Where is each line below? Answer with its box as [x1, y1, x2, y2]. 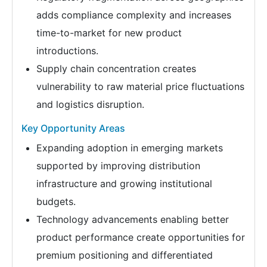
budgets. [36, 195, 76, 208]
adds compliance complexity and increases [36, 9, 231, 21]
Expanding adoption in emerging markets [36, 142, 223, 154]
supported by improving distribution [36, 160, 200, 172]
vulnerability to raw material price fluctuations [36, 80, 244, 93]
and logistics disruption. [36, 98, 144, 111]
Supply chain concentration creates [36, 63, 196, 75]
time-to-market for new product [36, 27, 182, 39]
